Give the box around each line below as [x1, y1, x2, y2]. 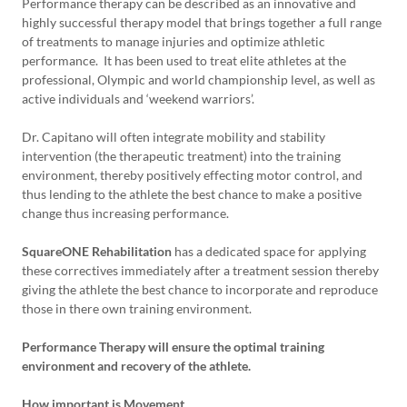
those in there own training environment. [22, 301, 254, 316]
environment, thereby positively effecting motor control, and [22, 167, 362, 183]
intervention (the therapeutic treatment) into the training [22, 148, 341, 164]
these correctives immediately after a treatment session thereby [22, 263, 379, 278]
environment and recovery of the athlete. [22, 358, 251, 373]
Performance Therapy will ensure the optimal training [22, 339, 324, 354]
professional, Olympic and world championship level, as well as [22, 72, 375, 87]
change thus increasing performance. [22, 205, 234, 221]
